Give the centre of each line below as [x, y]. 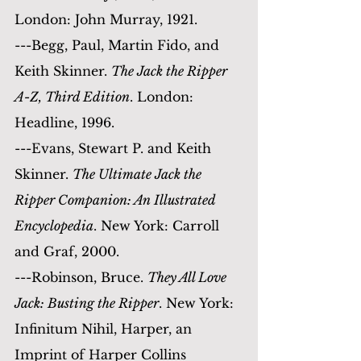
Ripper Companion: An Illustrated [116, 199]
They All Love [189, 277]
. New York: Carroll [158, 225]
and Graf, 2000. [67, 251]
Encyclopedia [54, 225]
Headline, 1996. [64, 122]
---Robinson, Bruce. [81, 277]
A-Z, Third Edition [72, 96]
